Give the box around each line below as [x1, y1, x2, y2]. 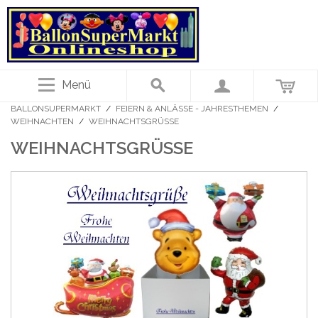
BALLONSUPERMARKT [11, 103, 101, 114]
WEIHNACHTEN [11, 116, 74, 126]
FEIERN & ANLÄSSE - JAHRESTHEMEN [116, 103, 268, 114]
